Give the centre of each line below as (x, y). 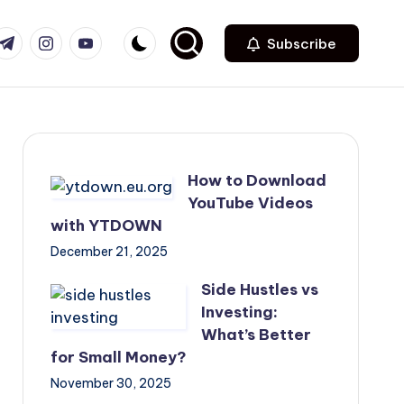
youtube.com (118, 37)
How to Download (257, 180)
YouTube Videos (250, 203)
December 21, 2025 (109, 252)
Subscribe (300, 43)
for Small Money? (118, 357)
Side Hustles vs (259, 289)
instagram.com (86, 37)
